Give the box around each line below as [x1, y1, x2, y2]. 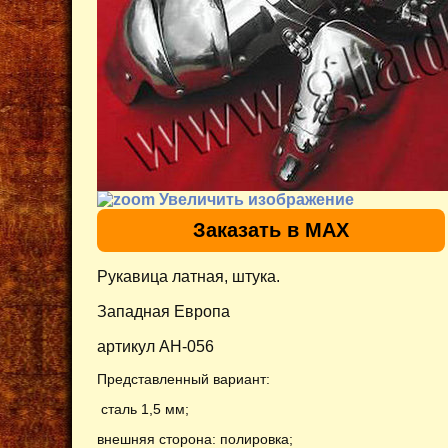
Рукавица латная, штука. [97, 267, 280, 285]
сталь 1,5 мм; [101, 400, 189, 417]
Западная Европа [97, 302, 234, 320]
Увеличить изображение [155, 190, 354, 208]
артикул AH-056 [97, 337, 214, 355]
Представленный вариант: [97, 370, 270, 387]
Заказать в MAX [193, 218, 349, 241]
